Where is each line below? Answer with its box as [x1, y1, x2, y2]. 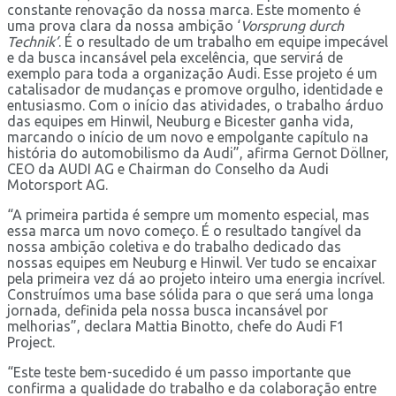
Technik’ [7, 33, 58, 49]
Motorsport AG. [7, 176, 108, 193]
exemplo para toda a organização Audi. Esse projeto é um [7, 65, 377, 81]
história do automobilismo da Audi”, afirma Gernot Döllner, [7, 144, 389, 161]
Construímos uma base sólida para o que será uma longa [7, 286, 374, 302]
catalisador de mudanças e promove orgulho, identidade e [7, 80, 383, 97]
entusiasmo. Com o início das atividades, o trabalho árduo [7, 96, 384, 113]
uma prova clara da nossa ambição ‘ [7, 17, 240, 34]
